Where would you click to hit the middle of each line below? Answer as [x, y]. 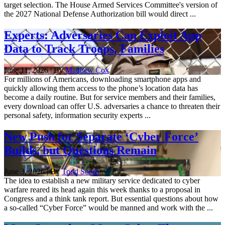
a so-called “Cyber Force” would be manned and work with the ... [108, 207]
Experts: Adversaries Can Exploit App [103, 35]
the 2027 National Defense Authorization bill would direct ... [100, 14]
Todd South [80, 171]
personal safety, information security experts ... [77, 115]
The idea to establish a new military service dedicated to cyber [102, 180]
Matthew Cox [87, 70]
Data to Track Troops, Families [84, 48]
